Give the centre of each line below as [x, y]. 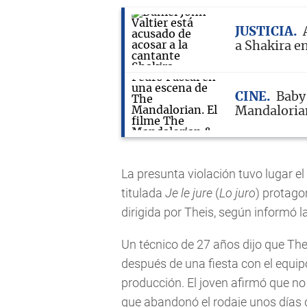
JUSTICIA [264, 32]
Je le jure [189, 193]
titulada [143, 193]
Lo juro [237, 193]
